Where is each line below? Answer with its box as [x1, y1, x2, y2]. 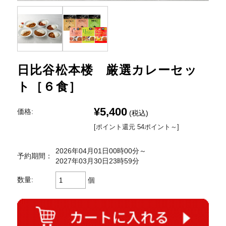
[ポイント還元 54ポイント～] [94, 123, 179, 131]
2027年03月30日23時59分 [55, 157, 139, 165]
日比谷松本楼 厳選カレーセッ [17, 63, 197, 77]
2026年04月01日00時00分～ [55, 147, 146, 155]
